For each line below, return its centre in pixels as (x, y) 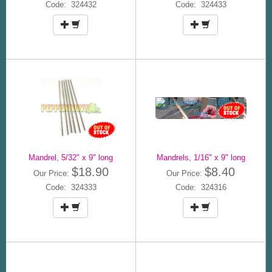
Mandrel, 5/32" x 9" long (71, 157)
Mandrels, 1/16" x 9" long (201, 157)
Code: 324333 (71, 187)
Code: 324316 (201, 187)
